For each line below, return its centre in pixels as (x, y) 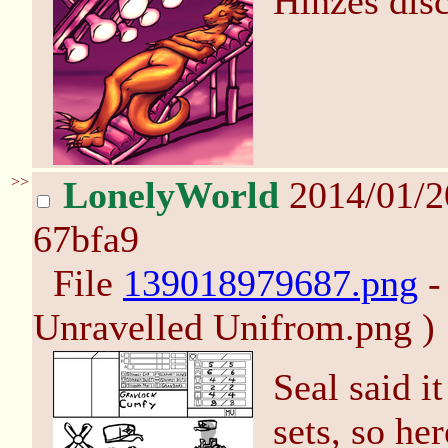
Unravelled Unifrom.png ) (234, 327)
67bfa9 (86, 239)
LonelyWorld (171, 195)
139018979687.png (270, 283)
